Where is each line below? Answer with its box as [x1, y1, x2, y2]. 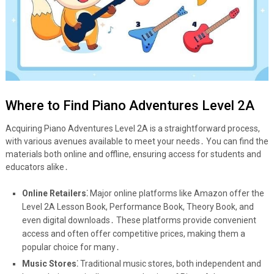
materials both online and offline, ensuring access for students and [5, 149, 261, 160]
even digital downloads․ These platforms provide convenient [21, 215, 256, 226]
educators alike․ [5, 162, 68, 172]
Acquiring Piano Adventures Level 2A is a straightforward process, [5, 124, 260, 134]
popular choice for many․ [21, 242, 120, 253]
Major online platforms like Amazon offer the [87, 188, 264, 199]
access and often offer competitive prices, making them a [21, 229, 245, 239]
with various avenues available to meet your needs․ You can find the [5, 136, 268, 147]
